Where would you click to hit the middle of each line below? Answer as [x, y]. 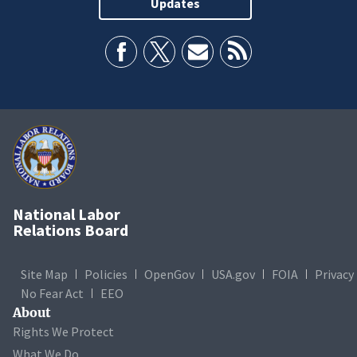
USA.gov [233, 274]
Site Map [44, 274]
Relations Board [71, 229]
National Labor [67, 214]
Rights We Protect [63, 331]
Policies [106, 274]
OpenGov [169, 274]
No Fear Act [52, 293]
